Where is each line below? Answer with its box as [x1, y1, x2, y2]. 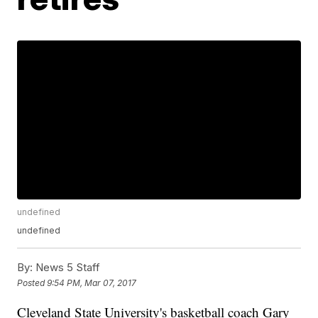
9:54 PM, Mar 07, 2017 [47, 277, 137, 288]
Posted [17, 277, 48, 288]
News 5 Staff [33, 261, 101, 275]
